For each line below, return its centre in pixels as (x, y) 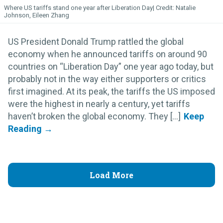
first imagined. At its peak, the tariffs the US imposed (111, 92)
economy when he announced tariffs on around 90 (108, 54)
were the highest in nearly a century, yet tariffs (99, 104)
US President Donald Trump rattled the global (96, 42)
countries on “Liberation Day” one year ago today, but (111, 67)
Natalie (186, 8)
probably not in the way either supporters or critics (107, 79)
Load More (111, 175)
